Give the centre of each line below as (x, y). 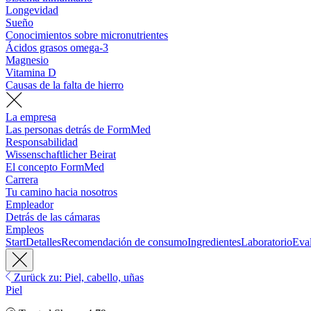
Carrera (22, 180)
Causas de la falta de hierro (65, 85)
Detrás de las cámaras (53, 217)
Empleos (25, 230)
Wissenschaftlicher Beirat (61, 155)
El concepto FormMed (55, 167)
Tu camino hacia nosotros (61, 192)
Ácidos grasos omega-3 (57, 48)
